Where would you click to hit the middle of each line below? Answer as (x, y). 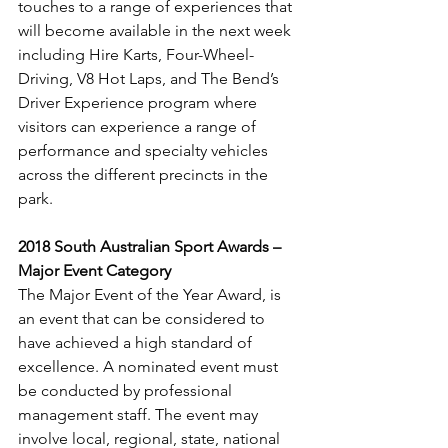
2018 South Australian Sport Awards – (151, 246)
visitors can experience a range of (139, 126)
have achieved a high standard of (137, 342)
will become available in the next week (156, 30)
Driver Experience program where (139, 102)
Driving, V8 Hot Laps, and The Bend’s (150, 78)
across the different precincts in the (145, 174)
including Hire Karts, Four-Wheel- (136, 54)
